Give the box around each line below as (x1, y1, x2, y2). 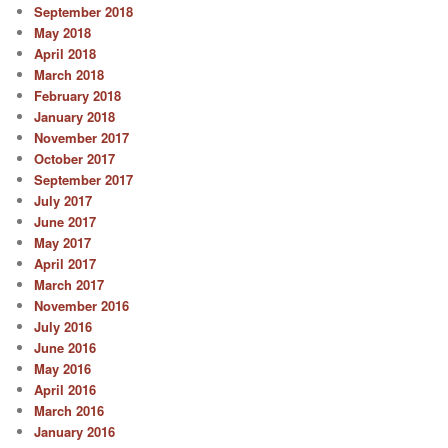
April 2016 (34, 380, 97, 400)
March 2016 (34, 401, 105, 421)
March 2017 (34, 275, 105, 295)
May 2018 (34, 23, 92, 43)
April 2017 (34, 254, 97, 274)
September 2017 (34, 170, 134, 190)
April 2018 (34, 44, 97, 64)
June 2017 (34, 212, 97, 232)
